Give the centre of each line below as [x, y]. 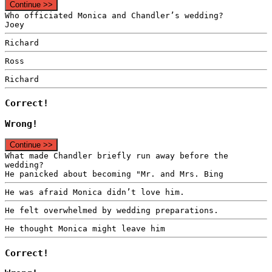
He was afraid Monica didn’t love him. [95, 192]
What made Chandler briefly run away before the [117, 155]
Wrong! [21, 124]
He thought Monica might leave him [85, 228]
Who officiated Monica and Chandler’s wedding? [114, 15]
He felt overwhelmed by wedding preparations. [112, 210]
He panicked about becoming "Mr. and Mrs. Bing [114, 174]
